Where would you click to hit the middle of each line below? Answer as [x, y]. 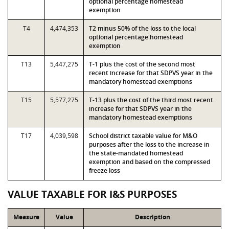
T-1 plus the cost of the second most [142, 64]
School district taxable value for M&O [143, 136]
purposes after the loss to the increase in [149, 144]
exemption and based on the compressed [150, 162]
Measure [26, 217]
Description [152, 217]
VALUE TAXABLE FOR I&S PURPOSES [92, 194]
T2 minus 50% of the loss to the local [142, 28]
